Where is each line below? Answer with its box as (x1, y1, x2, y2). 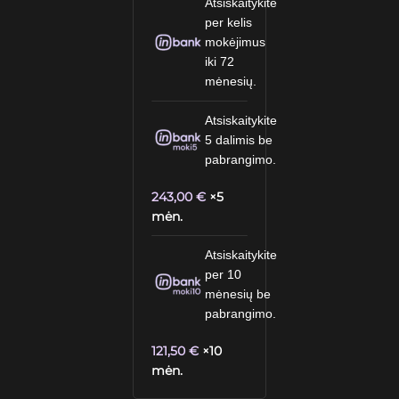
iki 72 (205, 54, 235, 69)
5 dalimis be (205, 133, 273, 147)
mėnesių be (205, 287, 272, 301)
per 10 (205, 267, 242, 281)
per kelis (205, 15, 253, 29)
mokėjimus (205, 35, 266, 49)
